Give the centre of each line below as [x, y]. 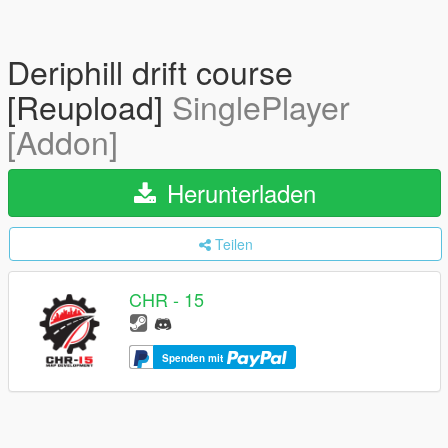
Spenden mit [194, 357]
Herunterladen [237, 192]
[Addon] [62, 141]
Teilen [233, 244]
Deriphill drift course [150, 71]
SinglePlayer [261, 106]
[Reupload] [89, 106]
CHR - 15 [166, 299]
